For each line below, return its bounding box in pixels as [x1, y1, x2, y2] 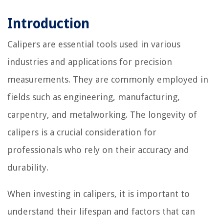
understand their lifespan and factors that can [7, 206, 195, 217]
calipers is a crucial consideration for [7, 127, 156, 138]
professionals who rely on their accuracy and [7, 145, 189, 155]
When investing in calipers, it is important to [7, 189, 190, 199]
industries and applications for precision [7, 57, 172, 67]
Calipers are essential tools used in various [7, 39, 180, 50]
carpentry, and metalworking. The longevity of [7, 109, 197, 120]
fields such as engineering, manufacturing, [7, 92, 180, 103]
